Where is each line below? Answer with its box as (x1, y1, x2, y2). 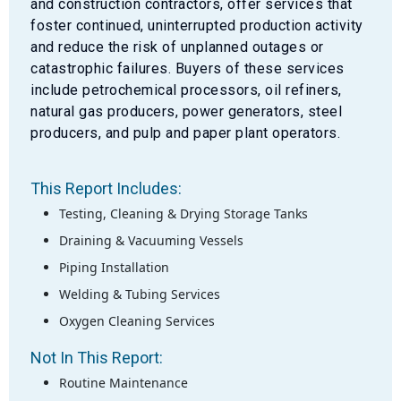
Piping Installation (59, 258, 169, 276)
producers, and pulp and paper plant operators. (30, 124, 340, 141)
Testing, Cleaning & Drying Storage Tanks (59, 204, 308, 222)
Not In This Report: (30, 347, 163, 367)
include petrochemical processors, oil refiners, (30, 81, 342, 98)
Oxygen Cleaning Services (59, 311, 215, 329)
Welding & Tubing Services (59, 285, 220, 303)
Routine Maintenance (59, 373, 188, 391)
